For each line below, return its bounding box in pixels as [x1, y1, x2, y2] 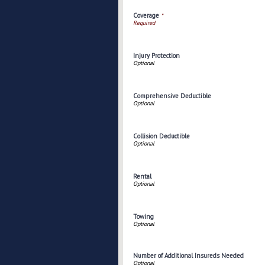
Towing [133, 212, 154, 221]
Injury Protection [133, 51, 180, 60]
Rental [133, 172, 151, 180]
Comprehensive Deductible [133, 92, 211, 100]
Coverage [133, 11, 159, 20]
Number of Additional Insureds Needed [133, 251, 244, 260]
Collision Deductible [133, 132, 190, 140]
